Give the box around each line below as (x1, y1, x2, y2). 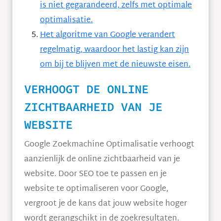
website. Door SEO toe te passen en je (24, 167, 167, 182)
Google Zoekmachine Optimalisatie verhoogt (24, 138, 194, 152)
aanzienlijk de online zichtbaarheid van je (24, 152, 180, 167)
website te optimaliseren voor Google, (24, 182, 168, 196)
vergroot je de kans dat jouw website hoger (24, 197, 187, 211)
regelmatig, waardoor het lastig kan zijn (40, 43, 189, 57)
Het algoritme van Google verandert (40, 28, 175, 42)
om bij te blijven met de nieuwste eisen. (40, 58, 190, 72)
